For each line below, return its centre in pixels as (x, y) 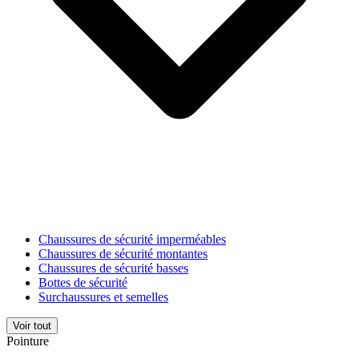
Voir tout (32, 325)
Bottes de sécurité (83, 282)
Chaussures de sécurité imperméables (132, 239)
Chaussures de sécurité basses (113, 268)
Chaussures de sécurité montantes (123, 253)
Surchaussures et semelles (103, 296)
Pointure (28, 341)
